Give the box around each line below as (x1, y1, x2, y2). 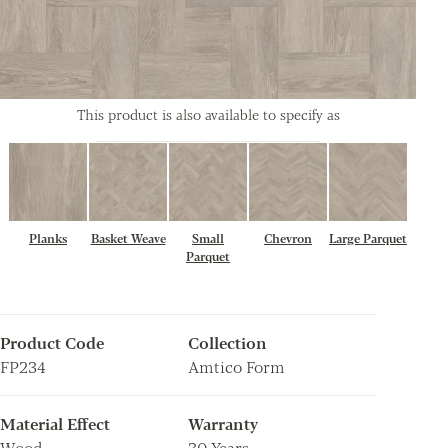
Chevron (264, 228, 312, 247)
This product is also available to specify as (76, 103, 340, 124)
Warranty (188, 411, 258, 435)
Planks (29, 228, 67, 247)
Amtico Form (188, 354, 285, 378)
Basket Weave (90, 228, 166, 247)
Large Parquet (329, 228, 407, 247)
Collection (188, 330, 267, 354)
